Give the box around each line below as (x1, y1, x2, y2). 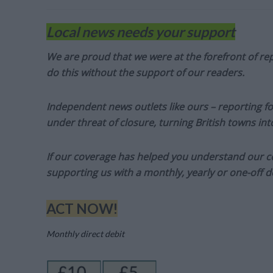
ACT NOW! (46, 200, 118, 218)
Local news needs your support (46, 23, 235, 41)
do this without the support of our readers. (46, 66, 244, 80)
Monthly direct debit (46, 229, 126, 239)
